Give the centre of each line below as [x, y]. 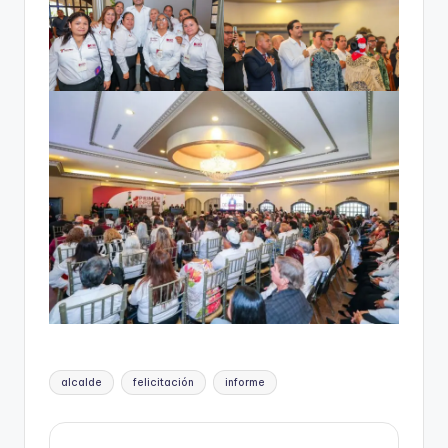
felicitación [163, 382]
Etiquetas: [81, 374]
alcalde [82, 382]
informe [244, 382]
